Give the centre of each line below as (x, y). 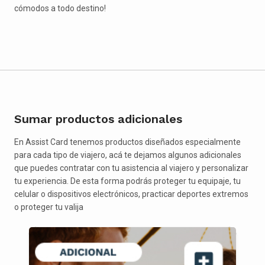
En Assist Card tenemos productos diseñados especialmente (127, 142)
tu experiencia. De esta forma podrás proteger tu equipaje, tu (127, 181)
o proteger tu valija (49, 207)
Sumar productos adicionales (98, 119)
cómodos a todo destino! (60, 9)
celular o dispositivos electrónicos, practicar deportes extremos (131, 194)
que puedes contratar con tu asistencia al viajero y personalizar (131, 168)
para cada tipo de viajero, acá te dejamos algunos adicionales (128, 155)
